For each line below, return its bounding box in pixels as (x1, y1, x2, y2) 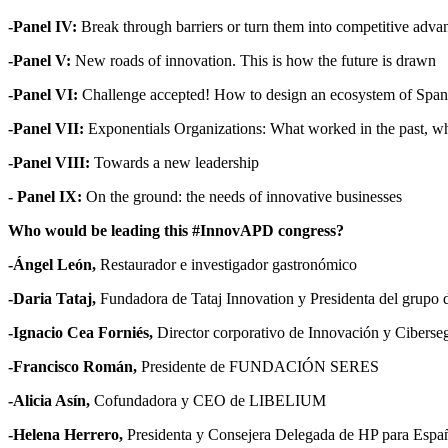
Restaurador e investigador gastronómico (100, 255, 357, 273)
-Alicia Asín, (8, 391, 94, 409)
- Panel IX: (8, 187, 82, 205)
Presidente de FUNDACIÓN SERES (137, 357, 379, 375)
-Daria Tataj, (8, 289, 96, 307)
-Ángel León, (8, 255, 100, 273)
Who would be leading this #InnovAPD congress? (8, 221, 344, 239)
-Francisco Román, (8, 357, 137, 375)
